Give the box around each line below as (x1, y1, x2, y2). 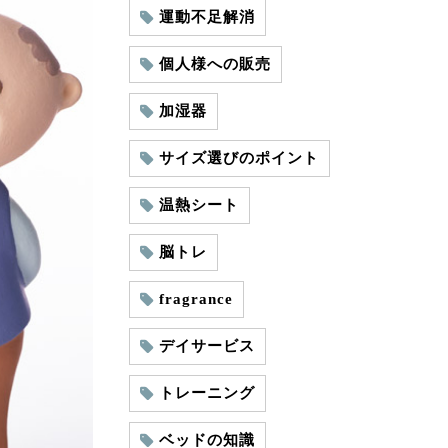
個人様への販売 (158, 56, 271, 72)
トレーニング (158, 385, 255, 401)
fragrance (158, 291, 233, 307)
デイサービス (158, 338, 255, 354)
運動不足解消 (158, 9, 255, 25)
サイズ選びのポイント (158, 150, 319, 166)
